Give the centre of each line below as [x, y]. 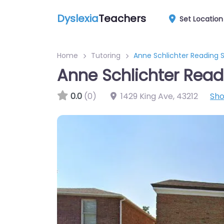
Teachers [122, 18]
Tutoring [106, 55]
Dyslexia [78, 18]
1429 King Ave [147, 96]
